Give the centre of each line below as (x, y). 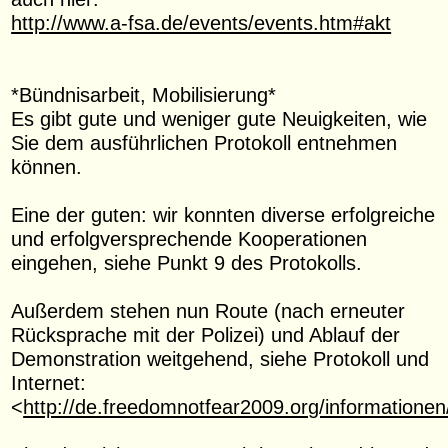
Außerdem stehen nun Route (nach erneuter (208, 311)
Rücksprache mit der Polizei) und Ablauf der (206, 335)
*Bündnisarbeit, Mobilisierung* (144, 95)
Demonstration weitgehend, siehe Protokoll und (220, 359)
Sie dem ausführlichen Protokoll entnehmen (204, 143)
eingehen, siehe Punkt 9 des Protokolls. (187, 263)
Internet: (49, 383)
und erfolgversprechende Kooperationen (189, 239)
